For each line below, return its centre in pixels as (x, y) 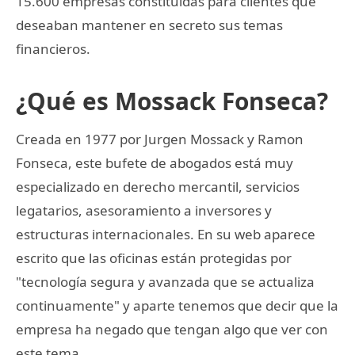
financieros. (53, 48)
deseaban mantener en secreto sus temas (149, 25)
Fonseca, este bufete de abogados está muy (155, 162)
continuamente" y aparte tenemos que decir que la (177, 305)
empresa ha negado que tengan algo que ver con (172, 329)
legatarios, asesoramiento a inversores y (144, 210)
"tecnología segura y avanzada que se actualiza (165, 281)
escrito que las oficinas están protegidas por (154, 258)
